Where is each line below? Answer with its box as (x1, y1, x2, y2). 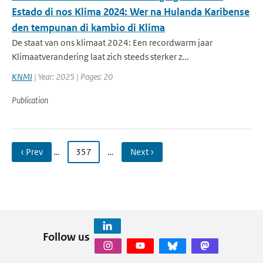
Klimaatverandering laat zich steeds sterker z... (12, 51, 189, 62)
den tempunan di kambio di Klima (12, 21, 165, 34)
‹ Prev (21, 146, 43, 157)
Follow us (42, 230, 90, 244)
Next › (130, 146, 154, 157)
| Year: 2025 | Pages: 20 (32, 71, 113, 82)
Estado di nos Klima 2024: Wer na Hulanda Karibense (12, 5, 249, 18)
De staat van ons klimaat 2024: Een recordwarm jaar (12, 37, 213, 48)
